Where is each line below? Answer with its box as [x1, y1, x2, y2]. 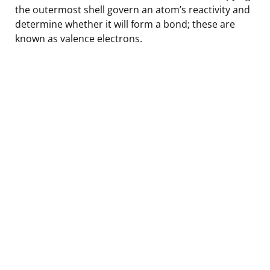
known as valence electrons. [15, 31, 142, 45]
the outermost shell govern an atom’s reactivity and [15, 2, 250, 16]
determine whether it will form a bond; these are [15, 17, 235, 31]
